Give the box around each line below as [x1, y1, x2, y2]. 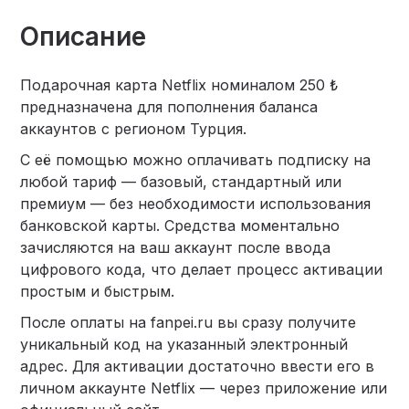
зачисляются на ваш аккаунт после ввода [20, 237, 331, 257]
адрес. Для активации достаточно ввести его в [20, 356, 375, 375]
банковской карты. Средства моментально [20, 215, 341, 235]
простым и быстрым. [20, 281, 175, 300]
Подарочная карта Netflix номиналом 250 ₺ [20, 75, 340, 94]
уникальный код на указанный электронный [20, 334, 349, 353]
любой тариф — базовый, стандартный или [20, 172, 342, 191]
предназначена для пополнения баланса [20, 97, 319, 116]
